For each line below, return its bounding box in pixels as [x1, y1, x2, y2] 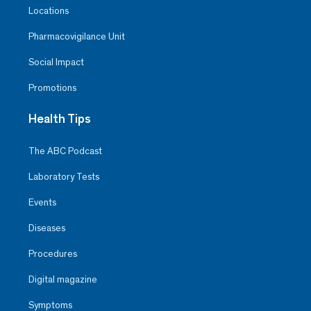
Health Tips [28, 111, 91, 127]
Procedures [28, 248, 77, 260]
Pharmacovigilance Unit [28, 31, 125, 43]
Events [28, 196, 56, 209]
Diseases [28, 222, 65, 235]
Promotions [28, 82, 76, 94]
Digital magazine [28, 274, 97, 286]
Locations [28, 5, 69, 17]
